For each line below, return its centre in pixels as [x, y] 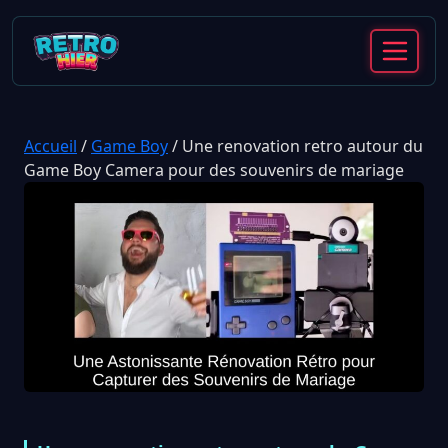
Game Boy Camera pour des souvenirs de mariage [214, 170]
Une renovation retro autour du [302, 146]
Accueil [50, 146]
